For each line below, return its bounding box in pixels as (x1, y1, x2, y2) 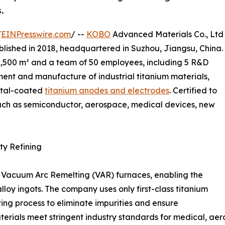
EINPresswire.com (1, 29, 71, 39)
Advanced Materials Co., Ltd (110, 29, 223, 39)
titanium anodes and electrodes (45, 85, 169, 95)
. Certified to (169, 85, 217, 95)
